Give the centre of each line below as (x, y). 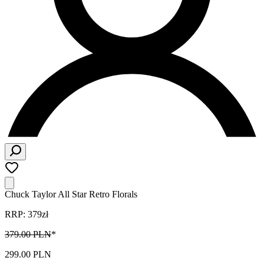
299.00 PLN (28, 254)
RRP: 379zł (27, 214)
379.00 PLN (28, 234)
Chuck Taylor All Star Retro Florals (71, 194)
